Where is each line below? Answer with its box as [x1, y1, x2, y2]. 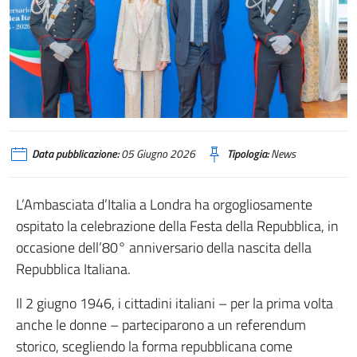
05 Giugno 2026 [119, 145, 195, 162]
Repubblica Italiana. [16, 257, 131, 280]
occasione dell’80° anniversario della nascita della [16, 236, 312, 258]
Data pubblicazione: [32, 145, 119, 162]
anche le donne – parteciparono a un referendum [16, 313, 306, 335]
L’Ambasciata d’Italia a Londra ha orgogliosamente [16, 193, 312, 215]
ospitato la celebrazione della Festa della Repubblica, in [16, 214, 339, 237]
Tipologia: [227, 145, 269, 162]
